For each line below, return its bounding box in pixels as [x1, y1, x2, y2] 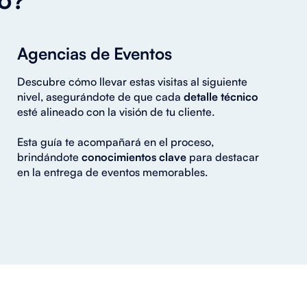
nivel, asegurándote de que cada [17, 89, 184, 103]
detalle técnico [184, 89, 259, 103]
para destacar [186, 149, 260, 164]
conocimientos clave [82, 149, 187, 164]
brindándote [17, 149, 82, 164]
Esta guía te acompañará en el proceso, [17, 134, 214, 149]
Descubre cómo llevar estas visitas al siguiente [17, 74, 248, 88]
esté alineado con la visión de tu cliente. [17, 104, 215, 119]
